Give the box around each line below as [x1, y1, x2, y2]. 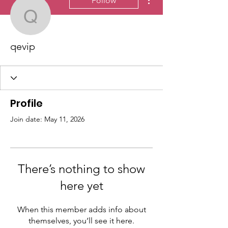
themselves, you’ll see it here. [28, 216, 134, 225]
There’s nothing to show [18, 161, 145, 176]
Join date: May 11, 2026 [10, 115, 84, 124]
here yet [60, 178, 103, 193]
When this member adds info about [17, 205, 146, 214]
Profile [10, 96, 43, 110]
